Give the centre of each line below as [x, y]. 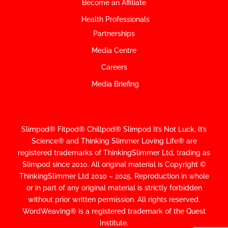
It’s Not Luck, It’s [179, 130]
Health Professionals [115, 20]
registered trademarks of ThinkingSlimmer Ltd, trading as [114, 153]
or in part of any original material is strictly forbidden [114, 188]
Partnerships [114, 34]
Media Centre [114, 51]
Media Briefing [115, 84]
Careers [114, 67]
